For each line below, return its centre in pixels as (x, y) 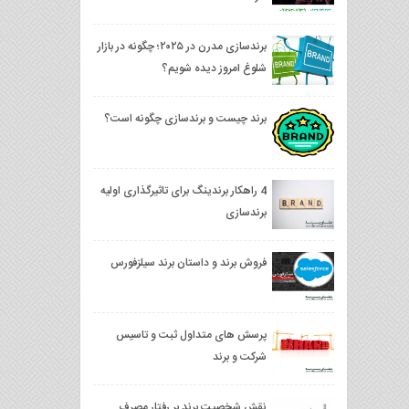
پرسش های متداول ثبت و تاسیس (191, 335)
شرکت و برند (240, 357)
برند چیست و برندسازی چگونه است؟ (185, 119)
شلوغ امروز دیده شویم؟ (214, 68)
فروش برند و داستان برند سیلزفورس (189, 263)
